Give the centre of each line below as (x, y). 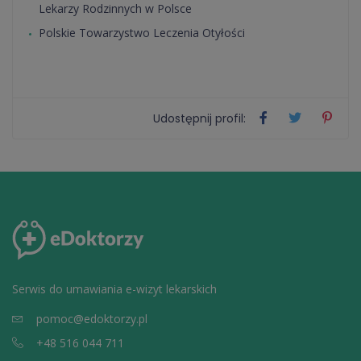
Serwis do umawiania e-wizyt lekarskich (114, 288)
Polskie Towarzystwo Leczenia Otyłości (142, 33)
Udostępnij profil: (199, 119)
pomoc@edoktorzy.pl (92, 318)
